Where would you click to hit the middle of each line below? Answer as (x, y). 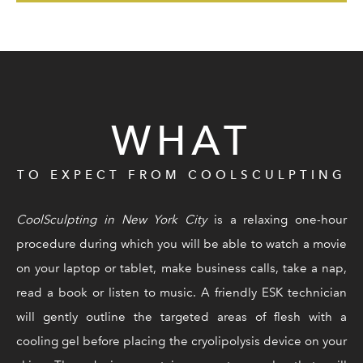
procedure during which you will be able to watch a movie (181, 243)
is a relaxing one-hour (277, 219)
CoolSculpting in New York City (111, 219)
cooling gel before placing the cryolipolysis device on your (181, 341)
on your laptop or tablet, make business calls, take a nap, (181, 268)
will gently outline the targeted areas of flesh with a (181, 316)
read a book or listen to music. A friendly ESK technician (181, 292)
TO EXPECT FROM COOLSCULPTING (181, 175)
